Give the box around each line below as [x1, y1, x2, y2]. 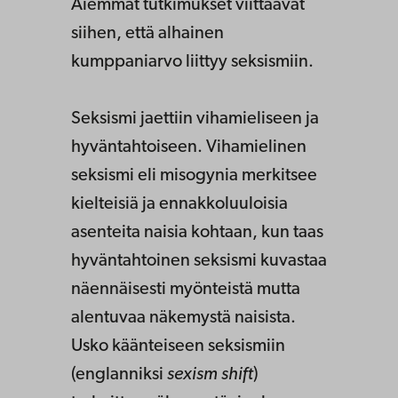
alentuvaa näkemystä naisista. [71, 309, 296, 328]
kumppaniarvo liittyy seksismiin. [71, 53, 314, 72]
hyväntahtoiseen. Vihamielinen [71, 139, 306, 157]
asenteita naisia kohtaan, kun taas [71, 224, 323, 243]
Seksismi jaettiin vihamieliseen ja [71, 110, 319, 129]
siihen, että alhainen [71, 25, 224, 44]
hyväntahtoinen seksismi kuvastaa [71, 252, 327, 271]
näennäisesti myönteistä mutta [71, 281, 300, 299]
